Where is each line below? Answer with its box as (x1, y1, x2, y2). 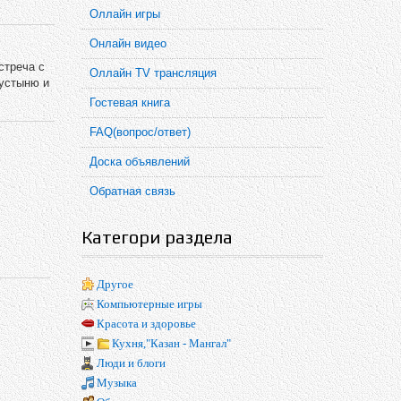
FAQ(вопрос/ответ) (90, 125, 191, 139)
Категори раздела (81, 226, 233, 247)
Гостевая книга (90, 96, 170, 109)
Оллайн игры (90, 7, 160, 21)
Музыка (97, 376, 137, 389)
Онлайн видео (90, 37, 166, 50)
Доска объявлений (90, 155, 190, 168)
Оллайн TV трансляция (90, 66, 217, 80)
